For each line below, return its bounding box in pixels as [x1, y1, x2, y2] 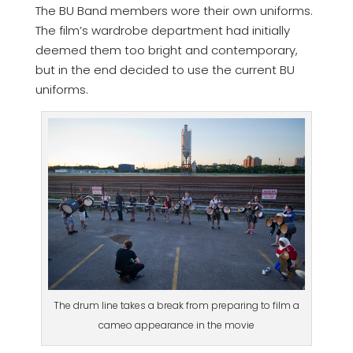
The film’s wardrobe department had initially [35, 22, 290, 39]
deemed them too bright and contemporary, [35, 42, 298, 59]
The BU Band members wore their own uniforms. [35, 2, 313, 20]
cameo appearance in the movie [98, 318, 255, 332]
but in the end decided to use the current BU [35, 61, 295, 79]
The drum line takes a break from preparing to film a [53, 298, 299, 312]
